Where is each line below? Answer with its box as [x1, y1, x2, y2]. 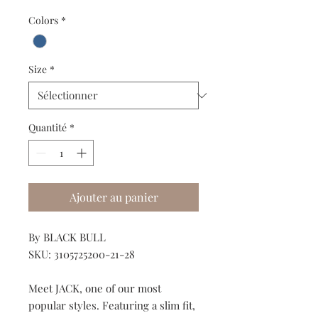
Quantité [28, 121, 67, 135]
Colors [28, 13, 58, 28]
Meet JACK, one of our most [28, 281, 161, 296]
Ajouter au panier [69, 190, 158, 205]
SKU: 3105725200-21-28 [28, 247, 135, 262]
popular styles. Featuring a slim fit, [28, 298, 195, 313]
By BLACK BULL [28, 230, 106, 245]
